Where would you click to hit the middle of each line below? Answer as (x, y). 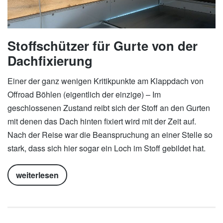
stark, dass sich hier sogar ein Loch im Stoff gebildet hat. (107, 148)
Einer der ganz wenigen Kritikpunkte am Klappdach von (106, 81)
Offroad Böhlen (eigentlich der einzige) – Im (84, 95)
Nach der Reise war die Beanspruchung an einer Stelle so (110, 135)
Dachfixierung (50, 60)
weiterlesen (37, 175)
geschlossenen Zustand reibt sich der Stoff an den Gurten (109, 108)
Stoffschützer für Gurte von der (103, 45)
